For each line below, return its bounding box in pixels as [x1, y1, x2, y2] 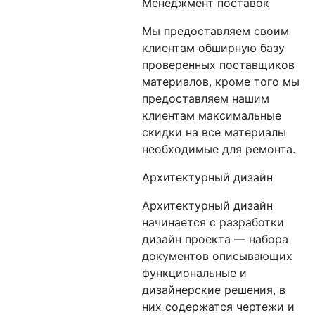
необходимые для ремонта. [141, 142, 295, 156]
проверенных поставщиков [141, 58, 295, 72]
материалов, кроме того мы [141, 75, 300, 89]
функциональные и [141, 266, 247, 280]
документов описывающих [141, 249, 292, 263]
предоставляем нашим [141, 91, 269, 105]
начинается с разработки [141, 215, 284, 229]
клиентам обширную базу [141, 41, 285, 55]
